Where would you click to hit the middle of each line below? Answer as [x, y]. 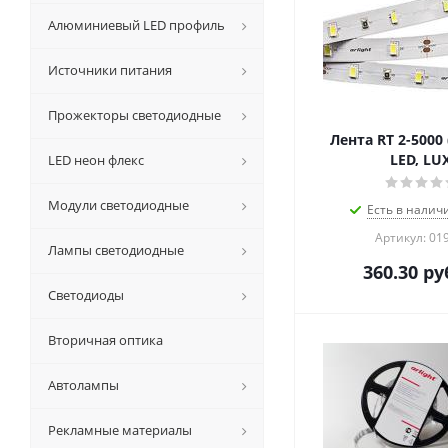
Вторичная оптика [105, 340]
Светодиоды [86, 295]
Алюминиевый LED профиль [136, 25]
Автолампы [83, 385]
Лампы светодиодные [116, 250]
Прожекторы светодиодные [134, 115]
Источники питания [110, 70]
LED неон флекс [96, 160]
